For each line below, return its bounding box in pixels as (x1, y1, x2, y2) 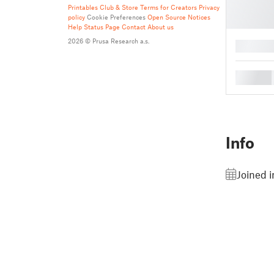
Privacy (199, 3, 220, 11)
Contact (122, 23, 146, 31)
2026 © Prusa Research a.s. (68, 37, 149, 45)
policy (68, 13, 85, 21)
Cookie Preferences (87, 13, 146, 21)
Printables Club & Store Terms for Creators (68, 3, 197, 11)
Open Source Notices (147, 13, 210, 21)
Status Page (84, 23, 120, 31)
